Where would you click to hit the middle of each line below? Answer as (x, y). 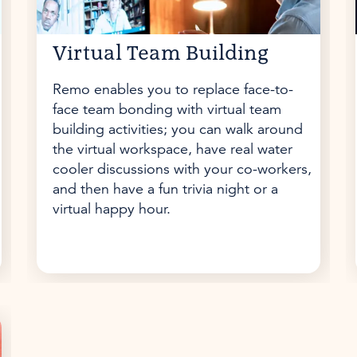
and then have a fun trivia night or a (165, 189)
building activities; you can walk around (177, 129)
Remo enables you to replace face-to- (173, 89)
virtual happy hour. (111, 209)
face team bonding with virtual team (167, 109)
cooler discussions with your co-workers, (182, 169)
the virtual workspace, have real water (172, 149)
